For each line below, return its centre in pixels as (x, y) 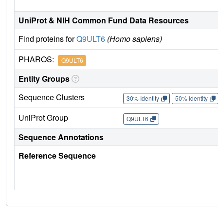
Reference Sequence (57, 156)
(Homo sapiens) (135, 39)
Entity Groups (44, 79)
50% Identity (191, 98)
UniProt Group (43, 118)
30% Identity (143, 98)
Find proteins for (47, 39)
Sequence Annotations (61, 137)
